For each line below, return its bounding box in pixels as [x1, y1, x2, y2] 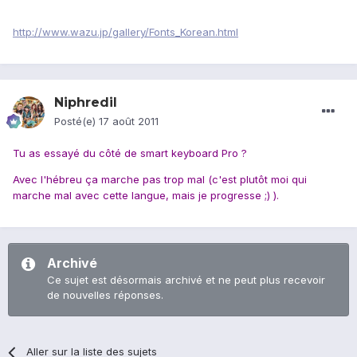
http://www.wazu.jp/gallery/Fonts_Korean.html [13, 25, 238, 39]
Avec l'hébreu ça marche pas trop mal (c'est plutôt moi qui [13, 173, 307, 186]
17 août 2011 [99, 115, 159, 128]
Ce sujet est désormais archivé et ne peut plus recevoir [47, 273, 325, 287]
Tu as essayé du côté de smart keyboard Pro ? [13, 147, 247, 160]
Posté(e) [54, 115, 99, 128]
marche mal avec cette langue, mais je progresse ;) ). [13, 189, 279, 202]
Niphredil [54, 95, 117, 111]
